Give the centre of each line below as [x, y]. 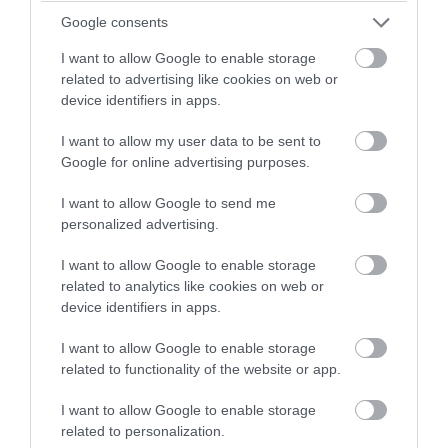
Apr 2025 [76, 189]
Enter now [199, 149]
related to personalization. [143, 430]
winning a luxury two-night [224, 19]
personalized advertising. [140, 223]
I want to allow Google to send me [168, 202]
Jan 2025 [76, 381]
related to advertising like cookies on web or [199, 78]
